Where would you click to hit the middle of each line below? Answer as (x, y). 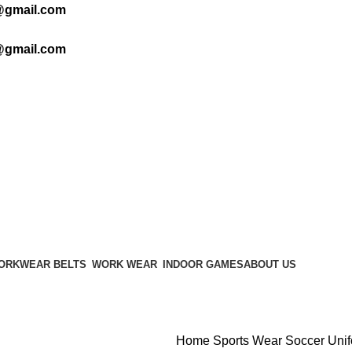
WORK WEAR (125, 264)
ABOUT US (270, 264)
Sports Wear (249, 341)
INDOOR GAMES (203, 264)
